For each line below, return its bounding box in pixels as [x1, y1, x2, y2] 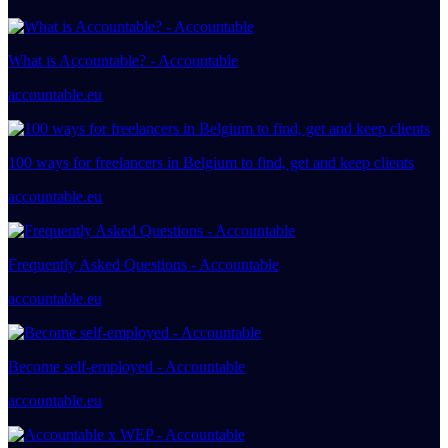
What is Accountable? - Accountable [8, 52, 238, 70]
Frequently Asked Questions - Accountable [8, 256, 279, 274]
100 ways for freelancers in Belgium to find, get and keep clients [8, 154, 414, 172]
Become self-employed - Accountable [8, 358, 245, 376]
